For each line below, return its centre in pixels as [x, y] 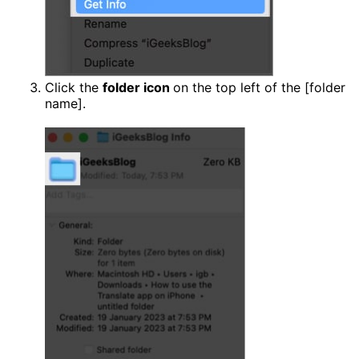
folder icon [138, 87]
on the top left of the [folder [259, 87]
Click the [74, 87]
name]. [65, 103]
